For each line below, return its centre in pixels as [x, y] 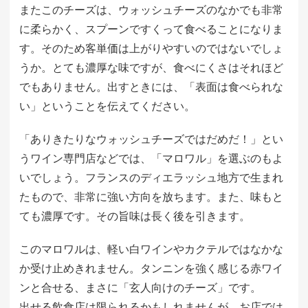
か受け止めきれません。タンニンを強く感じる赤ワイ [151, 268]
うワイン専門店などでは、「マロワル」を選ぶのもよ [151, 158]
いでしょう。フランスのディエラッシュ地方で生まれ [151, 178]
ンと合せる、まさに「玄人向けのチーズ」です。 [140, 288]
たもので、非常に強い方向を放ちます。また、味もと [151, 197]
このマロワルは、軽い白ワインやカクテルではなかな [151, 249]
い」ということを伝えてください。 [107, 106]
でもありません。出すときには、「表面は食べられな [151, 87]
